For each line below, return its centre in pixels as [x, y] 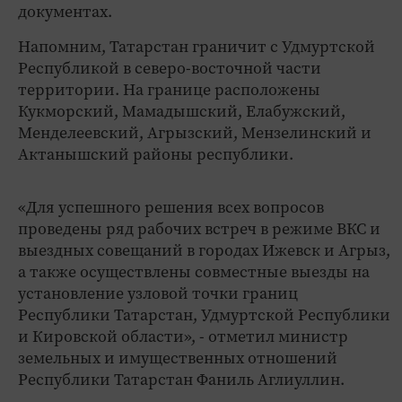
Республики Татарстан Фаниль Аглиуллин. [181, 379]
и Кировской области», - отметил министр [183, 336]
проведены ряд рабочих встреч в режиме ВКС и [199, 228]
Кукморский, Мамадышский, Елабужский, [182, 111]
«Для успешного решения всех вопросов [171, 207]
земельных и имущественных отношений [178, 358]
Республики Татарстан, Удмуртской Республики [204, 315]
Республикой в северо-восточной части [170, 68]
